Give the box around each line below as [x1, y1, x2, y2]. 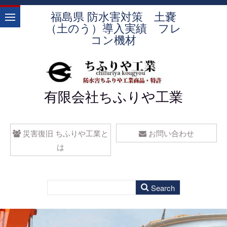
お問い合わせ [148, 128, 195, 139]
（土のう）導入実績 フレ [46, 20, 181, 35]
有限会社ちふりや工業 [44, 86, 183, 106]
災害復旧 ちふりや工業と [22, 128, 108, 139]
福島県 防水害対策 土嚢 [51, 8, 176, 24]
